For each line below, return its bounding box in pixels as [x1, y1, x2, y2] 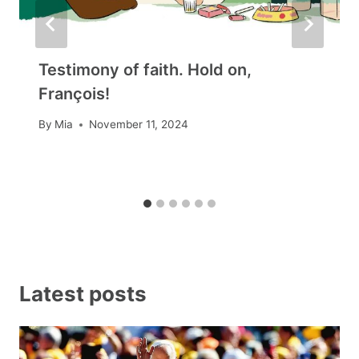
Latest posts [19, 280, 147, 306]
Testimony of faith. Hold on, [38, 59, 252, 79]
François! [38, 83, 110, 103]
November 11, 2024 [89, 118, 189, 131]
